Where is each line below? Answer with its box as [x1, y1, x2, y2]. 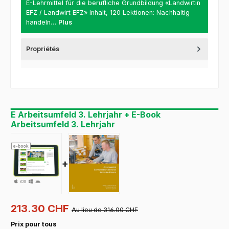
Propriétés [26, 45, 59, 53]
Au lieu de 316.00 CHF [72, 205, 138, 214]
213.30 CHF [11, 201, 72, 215]
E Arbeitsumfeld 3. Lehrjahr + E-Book [11, 109, 161, 120]
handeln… [26, 18, 58, 26]
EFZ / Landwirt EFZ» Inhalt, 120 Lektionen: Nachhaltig [26, 9, 190, 16]
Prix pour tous [11, 220, 57, 228]
